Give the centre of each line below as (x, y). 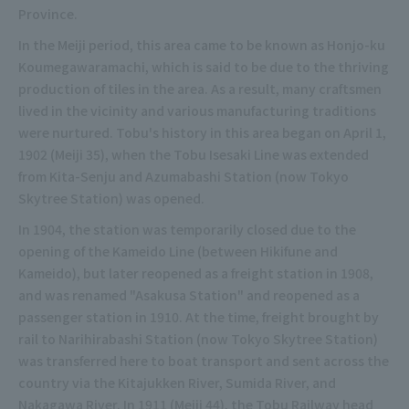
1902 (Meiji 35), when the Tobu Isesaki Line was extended (194, 154)
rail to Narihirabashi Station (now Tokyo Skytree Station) (198, 339)
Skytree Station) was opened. (111, 198)
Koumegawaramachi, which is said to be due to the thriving (204, 67)
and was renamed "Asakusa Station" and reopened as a (189, 295)
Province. (48, 14)
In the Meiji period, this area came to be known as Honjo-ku (202, 45)
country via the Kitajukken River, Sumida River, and (177, 383)
